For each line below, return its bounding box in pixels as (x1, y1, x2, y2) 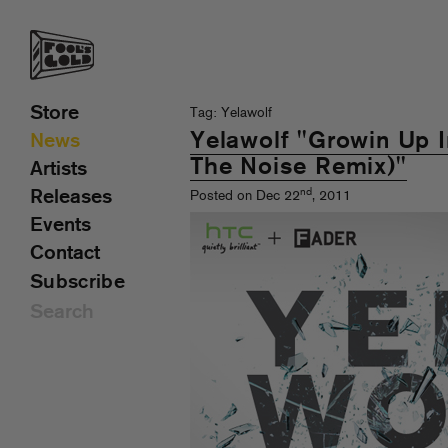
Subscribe (30, 273, 125, 293)
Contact (30, 244, 100, 264)
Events (30, 216, 91, 236)
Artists (30, 160, 87, 180)
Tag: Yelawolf (190, 106, 272, 121)
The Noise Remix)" (190, 156, 407, 180)
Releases (30, 188, 112, 208)
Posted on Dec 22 (190, 189, 300, 204)
